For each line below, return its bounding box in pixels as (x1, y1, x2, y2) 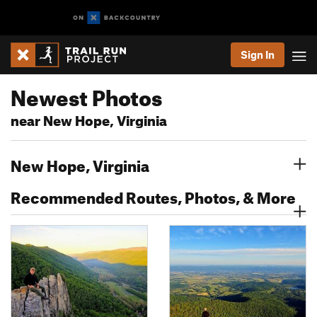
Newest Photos (11, 77, 162, 111)
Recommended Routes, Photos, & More (11, 183, 296, 207)
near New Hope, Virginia (11, 108, 167, 129)
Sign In (241, 48, 275, 61)
